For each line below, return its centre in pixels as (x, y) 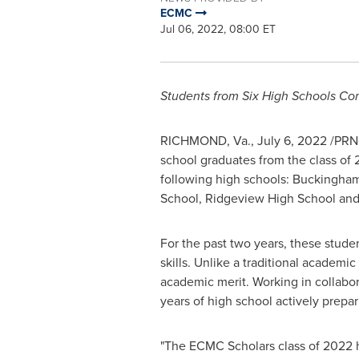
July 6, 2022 (292, 141)
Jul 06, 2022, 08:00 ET (218, 29)
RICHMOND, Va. (205, 141)
